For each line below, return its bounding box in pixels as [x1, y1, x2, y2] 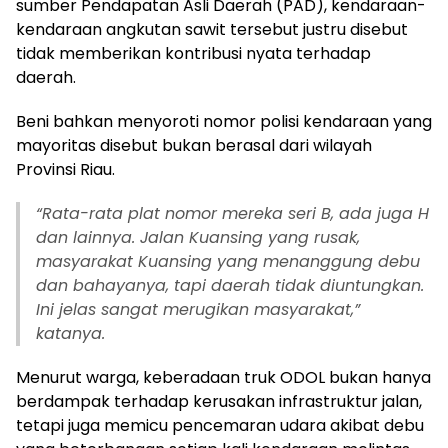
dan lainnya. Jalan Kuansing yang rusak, [36, 226, 360, 249]
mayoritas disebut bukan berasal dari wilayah [16, 134, 372, 157]
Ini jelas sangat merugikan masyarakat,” [36, 298, 360, 321]
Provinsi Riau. [16, 158, 115, 181]
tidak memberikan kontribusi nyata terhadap [16, 42, 371, 65]
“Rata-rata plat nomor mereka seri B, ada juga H [36, 202, 429, 225]
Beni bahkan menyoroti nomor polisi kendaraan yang [16, 110, 432, 133]
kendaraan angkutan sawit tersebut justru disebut [16, 18, 408, 41]
